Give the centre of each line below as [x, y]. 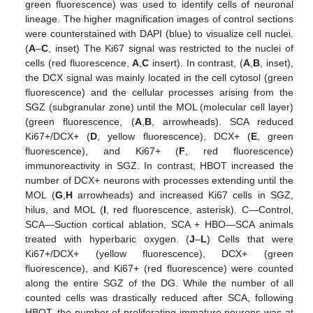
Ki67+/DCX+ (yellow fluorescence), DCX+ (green [159, 253]
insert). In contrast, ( [196, 63]
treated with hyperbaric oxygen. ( [108, 239]
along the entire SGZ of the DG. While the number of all [159, 283]
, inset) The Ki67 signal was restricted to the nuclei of [171, 48]
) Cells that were [250, 239]
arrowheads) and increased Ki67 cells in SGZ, [183, 195]
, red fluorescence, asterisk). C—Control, [199, 209]
